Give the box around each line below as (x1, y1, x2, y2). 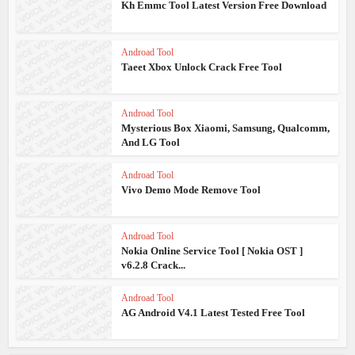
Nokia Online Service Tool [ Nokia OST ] (121, 245, 303, 257)
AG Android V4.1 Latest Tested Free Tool (121, 306, 306, 319)
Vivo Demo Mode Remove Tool (121, 183, 261, 196)
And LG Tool (121, 136, 181, 148)
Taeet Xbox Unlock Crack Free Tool (121, 60, 283, 73)
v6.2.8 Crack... (121, 259, 186, 271)
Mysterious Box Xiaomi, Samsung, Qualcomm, (121, 122, 330, 134)
